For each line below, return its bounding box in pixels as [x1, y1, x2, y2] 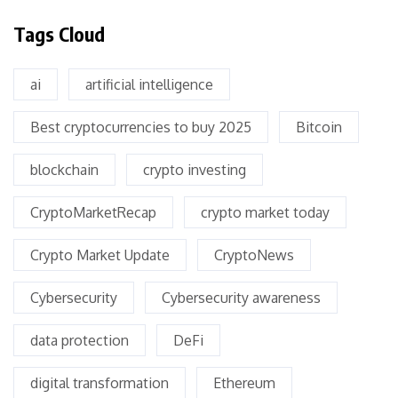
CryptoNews [214, 246, 294, 265]
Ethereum [213, 374, 275, 393]
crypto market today [201, 203, 330, 222]
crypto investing [143, 161, 246, 179]
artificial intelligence [85, 76, 213, 94]
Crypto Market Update [30, 246, 170, 265]
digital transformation [30, 374, 169, 393]
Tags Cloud [13, 21, 105, 47]
